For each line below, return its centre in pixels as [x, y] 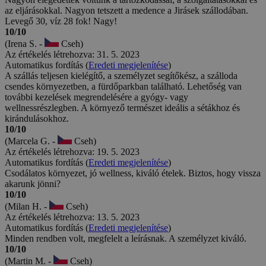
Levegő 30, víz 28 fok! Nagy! [61, 21]
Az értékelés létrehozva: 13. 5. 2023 [72, 217]
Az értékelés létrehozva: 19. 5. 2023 [72, 151]
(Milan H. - [27, 206]
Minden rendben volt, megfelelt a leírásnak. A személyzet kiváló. [126, 238]
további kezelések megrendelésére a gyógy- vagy [96, 97]
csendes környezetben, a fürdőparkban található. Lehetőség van [123, 86]
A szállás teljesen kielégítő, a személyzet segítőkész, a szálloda [121, 75]
